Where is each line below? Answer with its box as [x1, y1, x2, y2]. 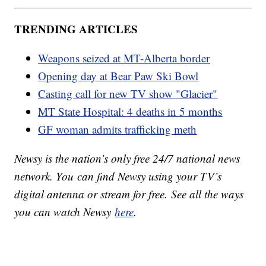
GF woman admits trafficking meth [38, 121, 197, 137]
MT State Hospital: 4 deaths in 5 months [38, 103, 223, 119]
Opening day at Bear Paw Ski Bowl [38, 68, 199, 83]
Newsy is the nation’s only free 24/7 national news [14, 150, 240, 166]
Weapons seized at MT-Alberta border [38, 50, 210, 65]
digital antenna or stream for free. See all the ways [14, 186, 244, 201]
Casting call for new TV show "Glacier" [38, 85, 218, 101]
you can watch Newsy [14, 204, 115, 219]
